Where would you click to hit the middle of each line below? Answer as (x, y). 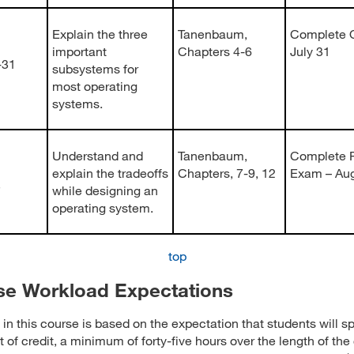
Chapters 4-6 (215, 51)
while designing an (105, 190)
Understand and (98, 155)
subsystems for (95, 68)
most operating (95, 86)
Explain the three (100, 34)
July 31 (310, 51)
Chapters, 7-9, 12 (227, 173)
